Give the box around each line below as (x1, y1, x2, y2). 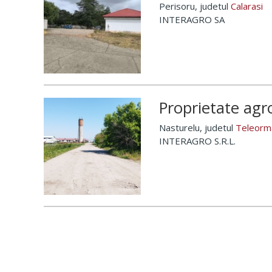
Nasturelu (159, 121, 200, 134)
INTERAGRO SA (159, 13, 225, 25)
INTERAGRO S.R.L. (159, 135, 236, 147)
